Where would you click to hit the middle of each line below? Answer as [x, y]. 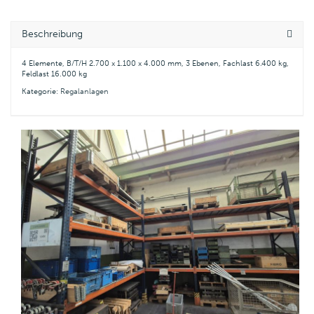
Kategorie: [41, 91]
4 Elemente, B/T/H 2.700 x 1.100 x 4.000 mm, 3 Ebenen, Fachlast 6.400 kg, [155, 63]
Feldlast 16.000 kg [54, 74]
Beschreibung [52, 34]
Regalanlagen [84, 91]
